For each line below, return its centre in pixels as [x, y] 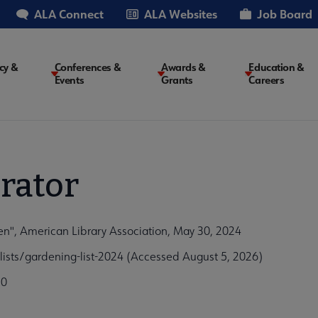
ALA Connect [69, 14]
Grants [177, 80]
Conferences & [88, 67]
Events [69, 80]
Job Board [285, 14]
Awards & [183, 67]
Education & [276, 67]
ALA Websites [181, 14]
